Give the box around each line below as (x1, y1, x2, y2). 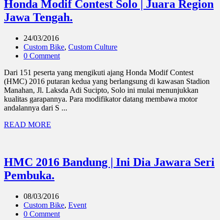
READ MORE (4, 120, 51, 129)
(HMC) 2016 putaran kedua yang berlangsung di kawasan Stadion (4, 77, 210, 85)
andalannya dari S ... (4, 103, 67, 112)
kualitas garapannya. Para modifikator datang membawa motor (4, 94, 197, 103)
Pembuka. (4, 168, 55, 182)
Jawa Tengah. (4, 10, 73, 24)
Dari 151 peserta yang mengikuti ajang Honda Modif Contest (4, 68, 193, 77)
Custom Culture (68, 42, 117, 51)
